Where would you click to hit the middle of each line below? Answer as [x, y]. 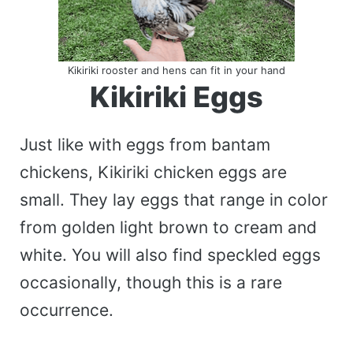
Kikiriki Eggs [176, 97]
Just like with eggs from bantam [145, 145]
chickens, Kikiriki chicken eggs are [153, 173]
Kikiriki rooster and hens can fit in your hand [176, 71]
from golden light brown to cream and [168, 228]
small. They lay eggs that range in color [174, 200]
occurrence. [69, 310]
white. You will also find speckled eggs [170, 255]
